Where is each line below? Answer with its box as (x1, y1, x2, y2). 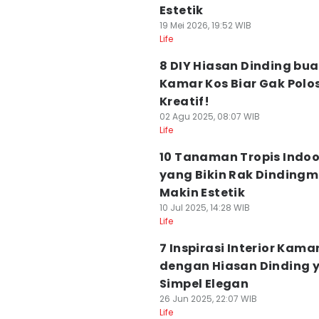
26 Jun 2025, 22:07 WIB (159, 293, 257, 305)
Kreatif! (159, 93, 210, 110)
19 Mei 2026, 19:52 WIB (159, 19, 251, 31)
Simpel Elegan (159, 276, 249, 292)
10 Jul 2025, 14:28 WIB (159, 202, 250, 214)
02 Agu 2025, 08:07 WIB (159, 110, 260, 122)
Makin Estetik (159, 184, 246, 201)
